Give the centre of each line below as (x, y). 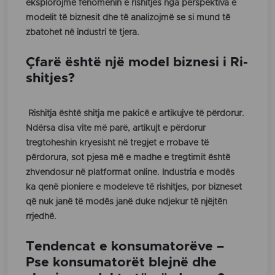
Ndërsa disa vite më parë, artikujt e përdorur (116, 129)
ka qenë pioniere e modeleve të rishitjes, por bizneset (134, 188)
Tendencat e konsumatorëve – (125, 247)
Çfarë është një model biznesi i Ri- (137, 63)
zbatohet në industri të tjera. (83, 33)
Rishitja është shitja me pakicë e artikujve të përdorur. (135, 114)
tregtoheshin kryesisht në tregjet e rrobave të (117, 143)
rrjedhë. (42, 217)
